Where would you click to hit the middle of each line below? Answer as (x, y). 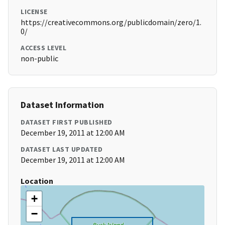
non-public (39, 59)
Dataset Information (62, 105)
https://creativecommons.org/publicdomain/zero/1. (111, 22)
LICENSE (34, 12)
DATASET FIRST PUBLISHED (67, 122)
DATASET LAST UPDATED (62, 149)
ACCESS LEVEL (43, 48)
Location (37, 181)
